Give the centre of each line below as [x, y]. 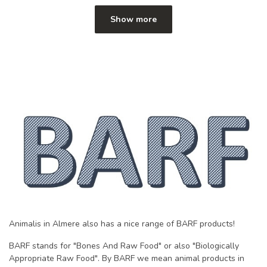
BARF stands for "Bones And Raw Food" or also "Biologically [124, 246]
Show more [133, 20]
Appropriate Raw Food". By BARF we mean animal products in [127, 259]
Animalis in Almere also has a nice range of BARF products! [122, 223]
